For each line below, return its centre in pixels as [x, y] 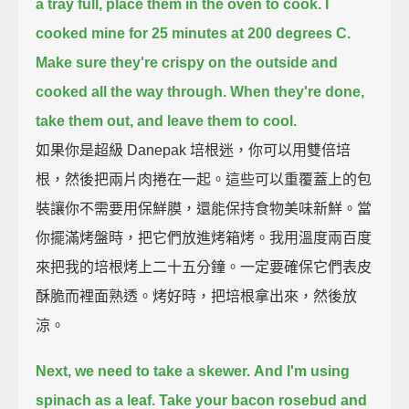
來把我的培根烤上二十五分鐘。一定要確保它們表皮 [204, 267]
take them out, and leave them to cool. [167, 121]
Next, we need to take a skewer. [143, 371]
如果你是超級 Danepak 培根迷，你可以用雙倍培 [194, 150]
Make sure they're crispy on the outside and [187, 62]
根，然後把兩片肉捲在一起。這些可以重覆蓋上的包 [204, 179]
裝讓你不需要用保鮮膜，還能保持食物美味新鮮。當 [204, 208]
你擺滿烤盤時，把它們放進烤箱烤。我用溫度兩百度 [204, 237]
